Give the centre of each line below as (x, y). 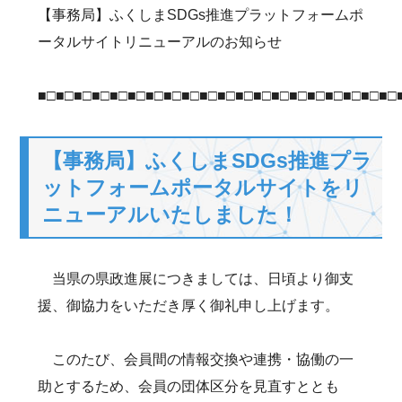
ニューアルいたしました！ (171, 214)
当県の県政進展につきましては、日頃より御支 (196, 279)
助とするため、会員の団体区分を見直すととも (189, 386)
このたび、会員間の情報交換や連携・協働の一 (196, 359)
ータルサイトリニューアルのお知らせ (160, 42)
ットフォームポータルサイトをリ (203, 188)
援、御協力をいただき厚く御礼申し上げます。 (189, 306)
